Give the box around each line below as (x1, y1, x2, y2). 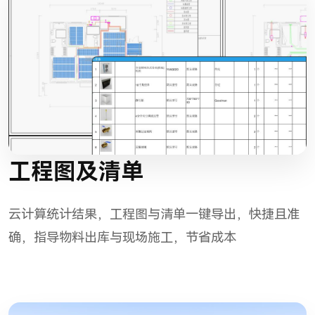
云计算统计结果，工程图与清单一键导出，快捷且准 (8, 207, 300, 222)
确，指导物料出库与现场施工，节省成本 (8, 230, 236, 245)
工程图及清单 (8, 158, 143, 186)
